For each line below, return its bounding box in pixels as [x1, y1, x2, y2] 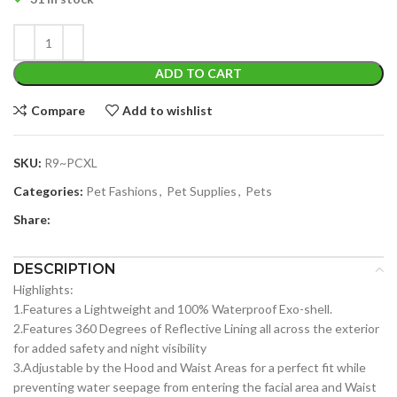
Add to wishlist [122, 102, 214, 118]
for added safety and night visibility [13, 340, 206, 356]
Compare [30, 102, 85, 118]
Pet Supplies [167, 183, 237, 199]
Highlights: [13, 282, 74, 298]
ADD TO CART [155, 66, 242, 82]
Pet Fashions [86, 183, 158, 199]
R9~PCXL [44, 155, 97, 171]
